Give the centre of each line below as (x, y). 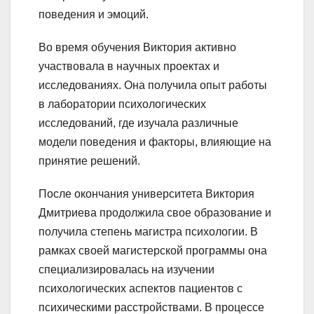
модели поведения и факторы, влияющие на (155, 142)
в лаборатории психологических (122, 104)
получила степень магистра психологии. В (148, 231)
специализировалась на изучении (127, 269)
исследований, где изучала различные (138, 123)
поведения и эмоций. (94, 14)
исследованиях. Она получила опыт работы (153, 85)
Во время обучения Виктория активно (137, 47)
